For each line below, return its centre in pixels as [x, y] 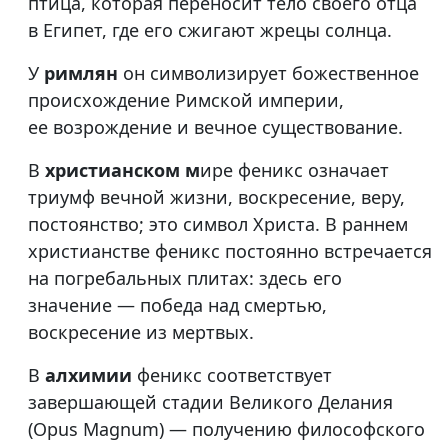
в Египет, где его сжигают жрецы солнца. [210, 30]
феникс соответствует [234, 375]
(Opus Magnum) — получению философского [226, 429]
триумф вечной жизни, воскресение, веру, [216, 197]
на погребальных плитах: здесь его [185, 278]
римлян [83, 73]
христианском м [122, 170]
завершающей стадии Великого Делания [210, 402]
